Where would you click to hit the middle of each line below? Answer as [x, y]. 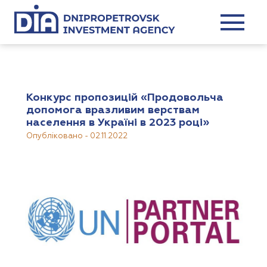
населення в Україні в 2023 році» [117, 123]
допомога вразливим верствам [113, 110]
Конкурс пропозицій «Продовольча [125, 98]
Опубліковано [54, 136]
